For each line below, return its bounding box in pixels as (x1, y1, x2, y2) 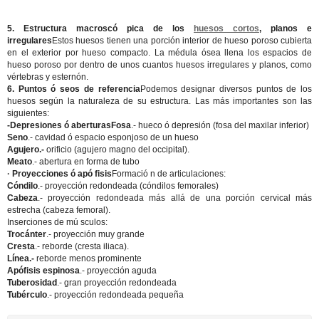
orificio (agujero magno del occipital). (46, 145, 189, 155)
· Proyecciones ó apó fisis (7, 169, 112, 179)
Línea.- (7, 253, 36, 263)
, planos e (259, 23, 312, 33)
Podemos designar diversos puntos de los (140, 84, 312, 94)
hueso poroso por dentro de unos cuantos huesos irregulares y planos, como (7, 60, 312, 70)
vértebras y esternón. (7, 72, 88, 82)
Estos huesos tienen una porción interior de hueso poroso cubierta (52, 36, 312, 46)
